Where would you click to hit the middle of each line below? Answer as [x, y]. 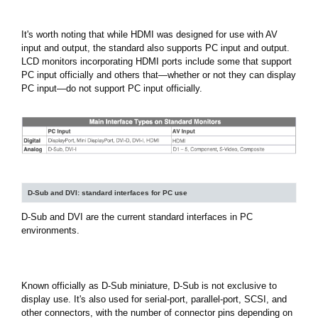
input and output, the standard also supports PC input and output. [155, 48]
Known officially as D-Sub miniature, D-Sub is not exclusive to [149, 285]
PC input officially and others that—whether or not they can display [159, 75]
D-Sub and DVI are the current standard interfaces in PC [137, 216]
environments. [50, 230]
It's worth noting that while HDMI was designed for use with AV [149, 35]
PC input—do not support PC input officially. [112, 89]
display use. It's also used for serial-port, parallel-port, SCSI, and [154, 299]
